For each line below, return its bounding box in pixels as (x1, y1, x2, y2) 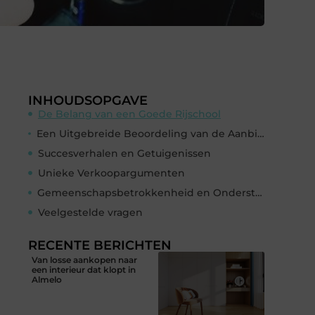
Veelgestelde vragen (38, 205, 143, 219)
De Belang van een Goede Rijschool (38, 107, 221, 120)
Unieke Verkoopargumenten (38, 166, 185, 179)
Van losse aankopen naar (32, 254, 137, 265)
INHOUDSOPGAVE (28, 92, 148, 108)
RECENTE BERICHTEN (28, 237, 172, 253)
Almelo (32, 274, 62, 285)
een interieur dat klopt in (32, 264, 136, 275)
